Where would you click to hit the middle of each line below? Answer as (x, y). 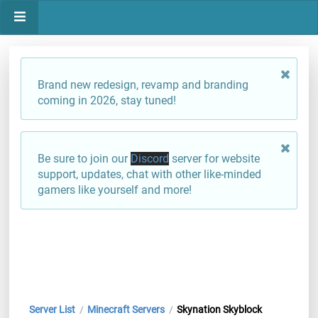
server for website (214, 159)
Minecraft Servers (126, 310)
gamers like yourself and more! (115, 190)
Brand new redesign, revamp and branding (143, 85)
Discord (150, 159)
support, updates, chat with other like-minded (149, 174)
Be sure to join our (84, 159)
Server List (52, 310)
